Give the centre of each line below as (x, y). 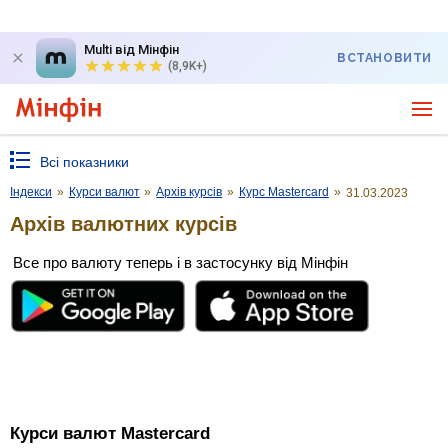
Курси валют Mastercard (110, 434)
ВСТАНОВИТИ (384, 58)
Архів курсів (189, 192)
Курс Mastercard (283, 192)
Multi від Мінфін (131, 49)
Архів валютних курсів (123, 223)
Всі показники (84, 162)
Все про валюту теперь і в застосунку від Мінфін (180, 262)
